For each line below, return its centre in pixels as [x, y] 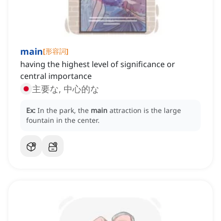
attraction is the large [145, 110]
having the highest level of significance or [98, 64]
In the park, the [64, 110]
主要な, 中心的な [66, 89]
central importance [56, 76]
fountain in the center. [63, 120]
